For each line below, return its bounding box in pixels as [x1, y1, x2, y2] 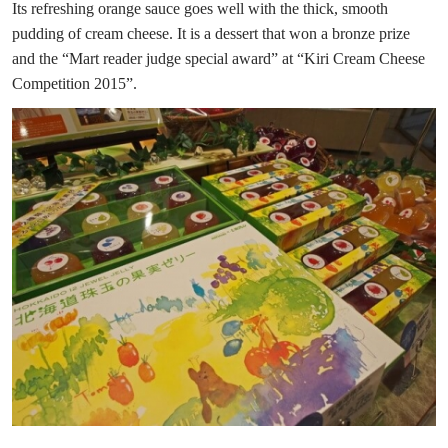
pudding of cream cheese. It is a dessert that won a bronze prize [12, 25, 410, 43]
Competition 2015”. [12, 75, 137, 93]
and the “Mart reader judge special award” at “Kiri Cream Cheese [12, 50, 425, 68]
